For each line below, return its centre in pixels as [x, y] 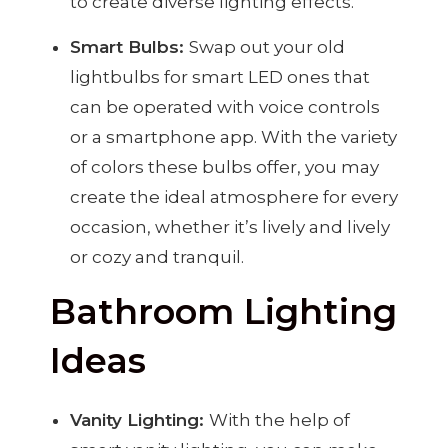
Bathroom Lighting [223, 311]
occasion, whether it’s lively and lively [230, 226]
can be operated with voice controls [225, 106]
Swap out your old [267, 46]
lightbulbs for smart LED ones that [220, 76]
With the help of [279, 419]
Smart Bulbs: [129, 46]
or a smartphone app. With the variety [233, 136]
